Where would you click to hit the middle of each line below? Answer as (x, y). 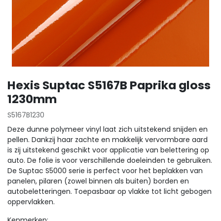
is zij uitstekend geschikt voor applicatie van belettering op (108, 150)
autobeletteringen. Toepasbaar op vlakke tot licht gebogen (110, 191)
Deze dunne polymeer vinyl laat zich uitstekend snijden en (108, 129)
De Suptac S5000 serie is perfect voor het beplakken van (105, 171)
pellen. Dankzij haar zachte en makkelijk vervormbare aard (108, 140)
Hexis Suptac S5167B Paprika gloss (109, 85)
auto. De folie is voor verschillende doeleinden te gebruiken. (110, 160)
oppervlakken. (31, 202)
